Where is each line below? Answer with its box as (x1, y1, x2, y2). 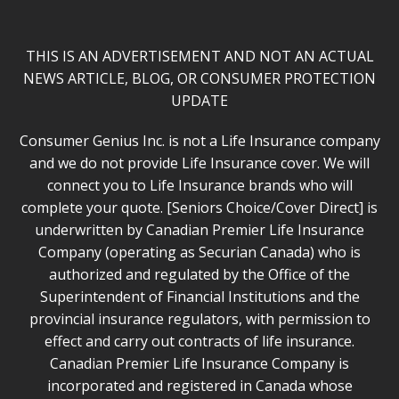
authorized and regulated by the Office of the (49, 265, 350, 285)
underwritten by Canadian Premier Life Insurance (35, 220, 364, 240)
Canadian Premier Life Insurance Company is (50, 354, 349, 374)
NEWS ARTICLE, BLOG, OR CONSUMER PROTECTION (23, 69, 376, 89)
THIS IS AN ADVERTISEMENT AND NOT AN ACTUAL (25, 46, 374, 67)
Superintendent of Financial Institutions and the (39, 287, 360, 307)
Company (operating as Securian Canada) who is (38, 242, 361, 263)
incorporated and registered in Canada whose (46, 376, 353, 396)
